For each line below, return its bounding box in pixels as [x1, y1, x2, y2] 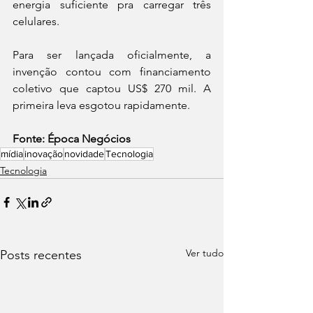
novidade [64, 148, 104, 159]
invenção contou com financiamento [13, 65, 211, 78]
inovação [24, 148, 63, 159]
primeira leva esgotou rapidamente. [13, 99, 190, 112]
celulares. [13, 15, 59, 28]
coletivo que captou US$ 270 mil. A [13, 82, 211, 95]
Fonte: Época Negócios [13, 132, 131, 145]
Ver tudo [186, 247, 224, 259]
